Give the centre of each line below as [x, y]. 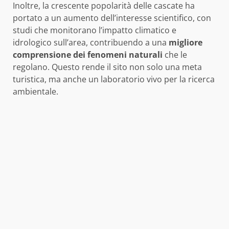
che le [175, 55]
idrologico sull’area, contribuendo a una [91, 43]
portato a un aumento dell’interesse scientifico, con [112, 18]
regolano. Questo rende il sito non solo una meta [107, 67]
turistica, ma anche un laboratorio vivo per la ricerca [114, 79]
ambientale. [36, 92]
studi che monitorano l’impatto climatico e [95, 30]
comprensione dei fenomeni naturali [88, 55]
